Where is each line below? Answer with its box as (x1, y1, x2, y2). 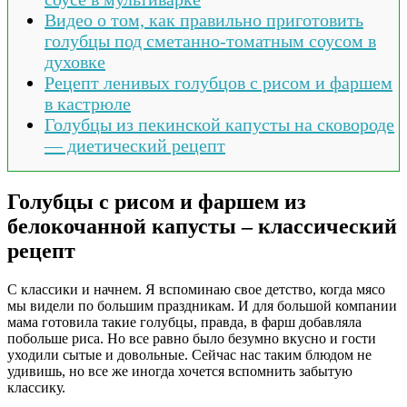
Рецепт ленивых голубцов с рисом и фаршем (45, 73, 392, 94)
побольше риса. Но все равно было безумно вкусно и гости (7, 331, 376, 347)
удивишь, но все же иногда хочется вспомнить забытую (7, 363, 352, 380)
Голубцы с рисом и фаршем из (7, 190, 306, 214)
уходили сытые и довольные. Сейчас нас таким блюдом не (7, 347, 372, 363)
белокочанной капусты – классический (7, 214, 397, 239)
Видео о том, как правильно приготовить (45, 10, 363, 31)
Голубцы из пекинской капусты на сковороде (45, 114, 394, 135)
